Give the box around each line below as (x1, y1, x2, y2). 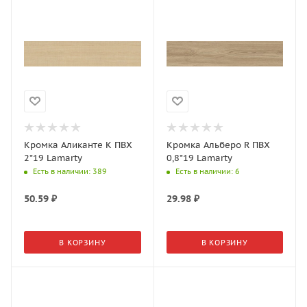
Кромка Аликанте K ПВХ (24, 138, 132, 151)
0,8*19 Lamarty (166, 151, 232, 164)
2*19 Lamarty (24, 151, 82, 164)
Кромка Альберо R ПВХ (166, 138, 270, 151)
